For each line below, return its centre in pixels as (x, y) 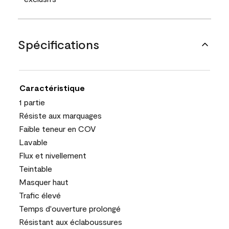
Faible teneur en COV (58, 128)
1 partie (32, 102)
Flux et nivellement (53, 155)
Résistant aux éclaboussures (71, 221)
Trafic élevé (40, 195)
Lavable (33, 142)
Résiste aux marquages (60, 115)
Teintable (36, 168)
